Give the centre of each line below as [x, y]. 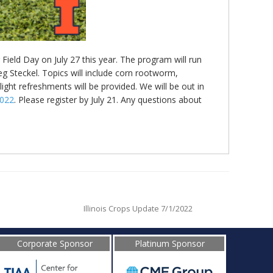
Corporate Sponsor [55, 244]
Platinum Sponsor [169, 244]
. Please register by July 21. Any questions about [108, 100]
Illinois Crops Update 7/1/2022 [138, 208]
